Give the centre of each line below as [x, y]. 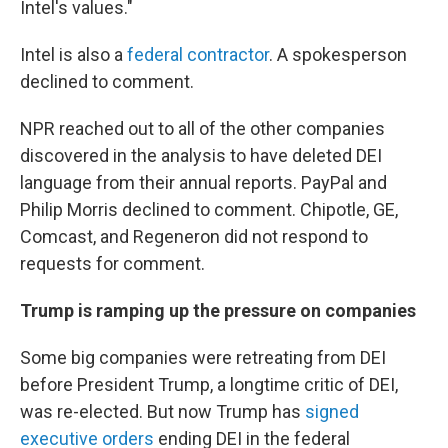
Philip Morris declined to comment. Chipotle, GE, [209, 209]
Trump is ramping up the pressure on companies [218, 310]
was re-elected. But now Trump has [162, 411]
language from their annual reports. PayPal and [203, 182]
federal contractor [198, 54]
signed [332, 411]
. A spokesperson [338, 54]
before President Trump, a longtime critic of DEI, [209, 384]
